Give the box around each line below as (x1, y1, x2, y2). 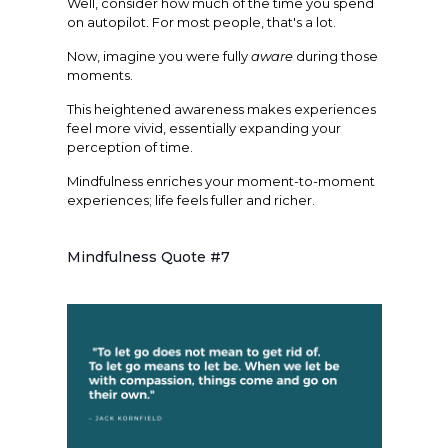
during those (295, 47, 378, 64)
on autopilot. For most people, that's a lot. (66, 13, 336, 30)
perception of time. (66, 138, 193, 155)
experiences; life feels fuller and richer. (66, 191, 315, 208)
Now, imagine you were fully (66, 47, 251, 64)
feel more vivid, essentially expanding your (66, 119, 341, 136)
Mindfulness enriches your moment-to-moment (66, 172, 375, 189)
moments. (66, 66, 133, 83)
